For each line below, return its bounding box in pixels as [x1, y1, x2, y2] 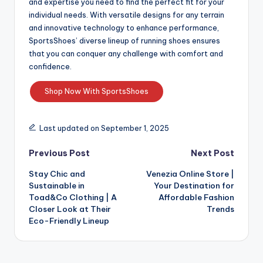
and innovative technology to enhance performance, [29, 22, 219, 32]
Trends [207, 204, 234, 215]
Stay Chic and [29, 168, 85, 180]
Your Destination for [154, 180, 234, 191]
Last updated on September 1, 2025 [39, 124, 169, 133]
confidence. [29, 61, 72, 71]
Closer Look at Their [29, 204, 111, 215]
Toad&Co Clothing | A [29, 192, 117, 203]
